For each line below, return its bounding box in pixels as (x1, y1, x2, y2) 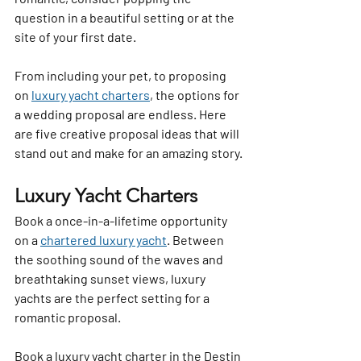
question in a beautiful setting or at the (15, 10, 237, 26)
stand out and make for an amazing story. (15, 145, 243, 161)
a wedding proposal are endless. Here (15, 106, 229, 122)
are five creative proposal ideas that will (15, 126, 242, 142)
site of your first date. (15, 29, 139, 45)
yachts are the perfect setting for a (15, 290, 212, 306)
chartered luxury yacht (40, 232, 167, 248)
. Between (167, 232, 226, 248)
